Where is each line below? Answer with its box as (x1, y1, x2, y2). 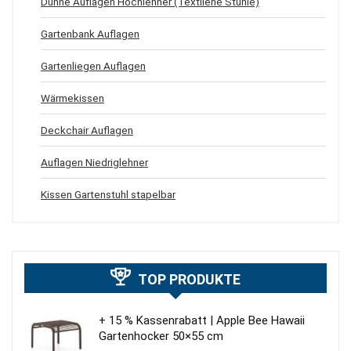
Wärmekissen (41, 91, 104, 104)
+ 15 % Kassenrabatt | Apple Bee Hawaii (99, 313, 305, 327)
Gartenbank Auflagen (41, 27, 139, 40)
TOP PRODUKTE (138, 270, 241, 288)
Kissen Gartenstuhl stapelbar (41, 187, 175, 201)
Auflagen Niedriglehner (41, 155, 148, 168)
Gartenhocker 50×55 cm (99, 328, 223, 343)
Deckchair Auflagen (41, 123, 133, 136)
